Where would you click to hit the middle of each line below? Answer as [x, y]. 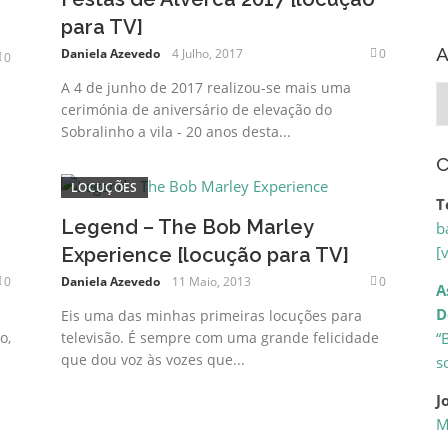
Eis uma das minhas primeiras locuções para [212, 315]
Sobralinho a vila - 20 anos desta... [176, 131]
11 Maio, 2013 [212, 281]
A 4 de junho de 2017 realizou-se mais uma [206, 87]
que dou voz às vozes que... [153, 359]
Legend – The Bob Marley [187, 226]
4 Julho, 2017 [208, 53]
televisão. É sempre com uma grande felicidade [220, 337]
